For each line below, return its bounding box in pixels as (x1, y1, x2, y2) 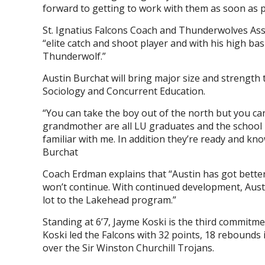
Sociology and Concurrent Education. (43, 85, 205, 98)
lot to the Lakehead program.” (43, 193, 176, 206)
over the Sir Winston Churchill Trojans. (43, 241, 214, 254)
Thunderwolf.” (43, 50, 106, 63)
